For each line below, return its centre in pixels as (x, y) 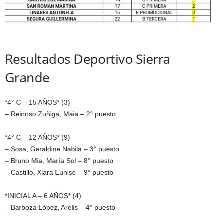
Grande (27, 77)
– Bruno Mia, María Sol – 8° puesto (59, 160)
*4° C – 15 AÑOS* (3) (37, 102)
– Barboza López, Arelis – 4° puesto (60, 207)
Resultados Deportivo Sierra (88, 58)
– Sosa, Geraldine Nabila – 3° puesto (62, 149)
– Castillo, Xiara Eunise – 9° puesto (59, 172)
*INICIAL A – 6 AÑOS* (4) (43, 195)
